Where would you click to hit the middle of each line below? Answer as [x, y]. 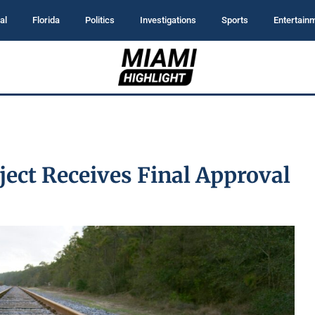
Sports [235, 20]
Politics [100, 20]
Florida [46, 20]
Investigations [168, 20]
